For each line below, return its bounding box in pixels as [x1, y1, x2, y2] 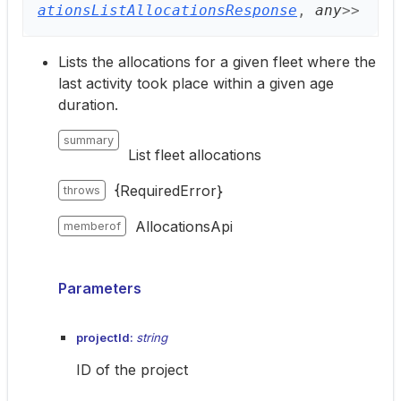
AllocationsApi [135, 218, 233, 235]
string [136, 330, 167, 345]
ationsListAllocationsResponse [38, 2, 297, 19]
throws [64, 183, 100, 197]
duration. [58, 96, 118, 114]
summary [64, 133, 114, 147]
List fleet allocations [128, 146, 261, 164]
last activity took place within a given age [58, 74, 334, 92]
